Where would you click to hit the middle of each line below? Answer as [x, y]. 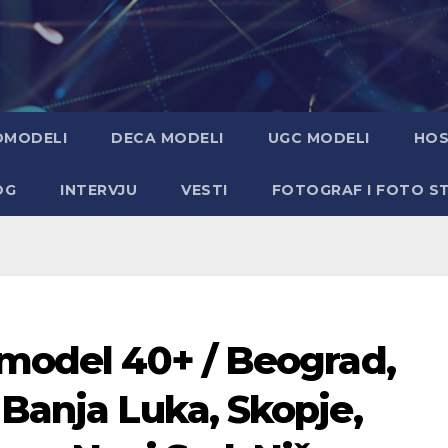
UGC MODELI [318, 138]
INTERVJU [98, 190]
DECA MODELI [167, 138]
